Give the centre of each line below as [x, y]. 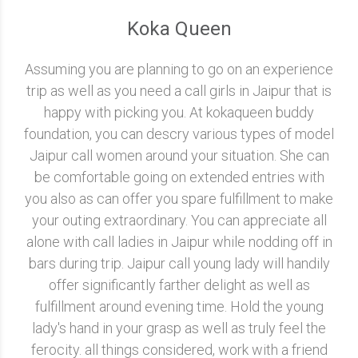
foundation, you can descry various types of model [179, 134]
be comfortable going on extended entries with [179, 177]
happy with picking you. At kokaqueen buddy [179, 112]
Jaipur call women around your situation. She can [179, 155]
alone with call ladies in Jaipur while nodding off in [179, 242]
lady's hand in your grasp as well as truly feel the [179, 328]
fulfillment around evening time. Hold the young [179, 306]
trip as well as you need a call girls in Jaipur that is [179, 91]
